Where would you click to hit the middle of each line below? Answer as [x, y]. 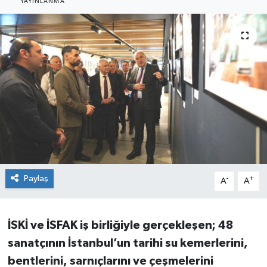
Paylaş [36, 178]
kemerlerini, [214, 243]
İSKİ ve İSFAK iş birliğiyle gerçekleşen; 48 [120, 225]
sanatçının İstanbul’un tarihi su [94, 243]
